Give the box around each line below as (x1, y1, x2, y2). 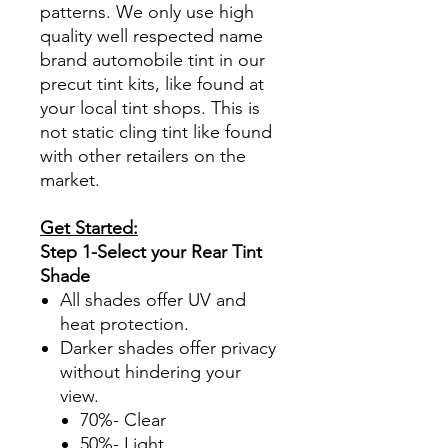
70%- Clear (80, 408, 166, 431)
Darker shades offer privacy (60, 336, 276, 359)
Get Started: (40, 216, 138, 239)
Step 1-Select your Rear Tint (40, 240, 262, 263)
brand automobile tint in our (40, 48, 265, 71)
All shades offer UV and (60, 288, 246, 311)
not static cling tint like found (40, 120, 272, 143)
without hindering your (60, 360, 241, 383)
